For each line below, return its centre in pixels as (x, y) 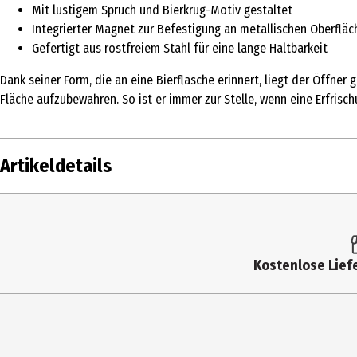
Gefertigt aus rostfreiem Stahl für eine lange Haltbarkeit (180, 48)
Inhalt (23, 212)
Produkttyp (38, 245)
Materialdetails (50, 343)
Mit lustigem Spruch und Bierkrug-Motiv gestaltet (162, 10)
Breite (24, 277)
